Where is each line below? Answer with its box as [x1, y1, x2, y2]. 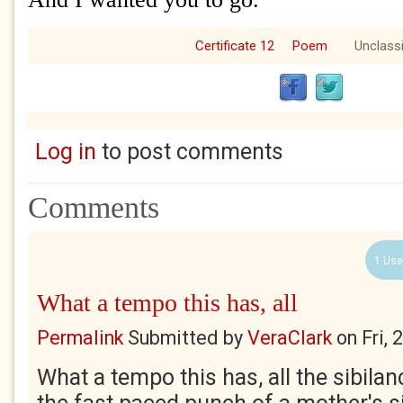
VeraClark [247, 327, 332, 349]
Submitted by [123, 327, 247, 349]
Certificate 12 [195, 38, 274, 54]
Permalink [37, 327, 123, 349]
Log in [34, 139, 96, 165]
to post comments [95, 139, 283, 165]
